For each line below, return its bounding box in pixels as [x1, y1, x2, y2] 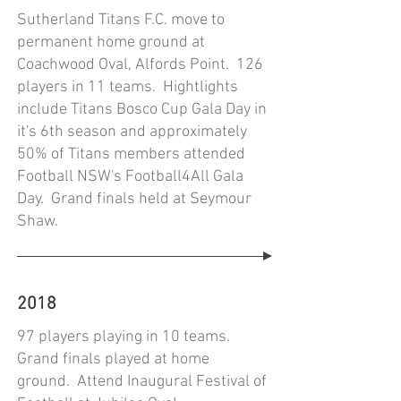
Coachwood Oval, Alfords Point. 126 [17, 55, 263, 74]
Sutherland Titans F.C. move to [17, 11, 225, 30]
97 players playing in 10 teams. [17, 328, 234, 346]
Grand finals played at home [17, 350, 209, 369]
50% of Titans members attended [17, 145, 245, 164]
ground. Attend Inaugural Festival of [17, 372, 267, 391]
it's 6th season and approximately [17, 123, 247, 141]
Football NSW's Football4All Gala [17, 167, 243, 186]
